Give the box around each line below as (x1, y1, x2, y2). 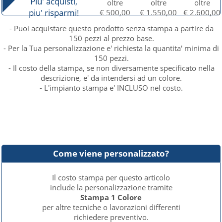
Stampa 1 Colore (80, 192, 142, 202)
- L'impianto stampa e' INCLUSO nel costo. (40, 83, 183, 93)
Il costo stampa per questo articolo (52, 172, 170, 182)
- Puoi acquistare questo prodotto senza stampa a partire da (9, 23, 214, 33)
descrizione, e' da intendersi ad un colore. (41, 73, 182, 83)
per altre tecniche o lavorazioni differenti (42, 202, 180, 212)
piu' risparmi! (28, 7, 79, 18)
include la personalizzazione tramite (50, 182, 172, 192)
